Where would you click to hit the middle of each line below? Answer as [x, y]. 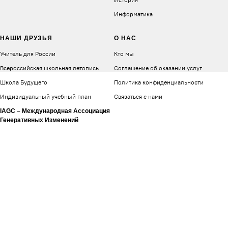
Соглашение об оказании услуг [158, 68]
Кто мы [124, 54]
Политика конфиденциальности [159, 82]
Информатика [133, 14]
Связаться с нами [138, 96]
